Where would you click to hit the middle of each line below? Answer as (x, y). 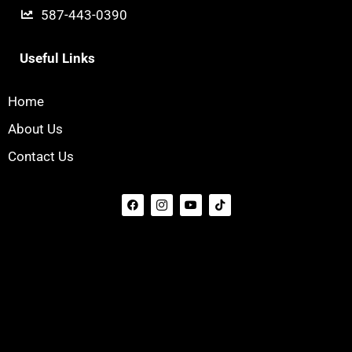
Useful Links (57, 58)
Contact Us (41, 156)
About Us (35, 128)
